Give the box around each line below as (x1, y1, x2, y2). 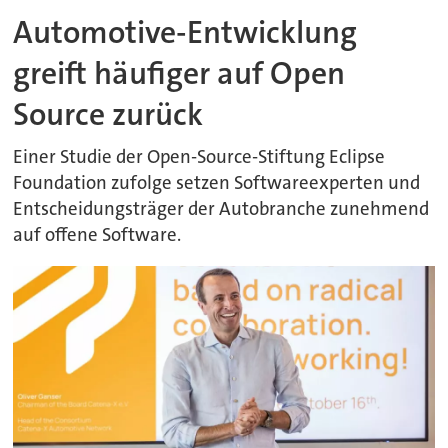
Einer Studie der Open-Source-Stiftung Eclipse (13, 144, 386, 169)
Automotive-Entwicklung (13, 12, 358, 54)
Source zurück (13, 94, 204, 136)
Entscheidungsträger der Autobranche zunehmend (13, 196, 430, 221)
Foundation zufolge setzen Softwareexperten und (13, 170, 421, 195)
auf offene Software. (13, 222, 182, 247)
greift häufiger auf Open (13, 53, 346, 95)
